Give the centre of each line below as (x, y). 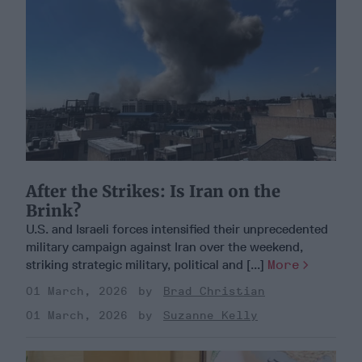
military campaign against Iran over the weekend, (164, 246)
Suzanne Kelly (210, 315)
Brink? (53, 210)
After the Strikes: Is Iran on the (153, 191)
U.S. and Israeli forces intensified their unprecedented (177, 229)
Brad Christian (214, 291)
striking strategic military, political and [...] (147, 264)
